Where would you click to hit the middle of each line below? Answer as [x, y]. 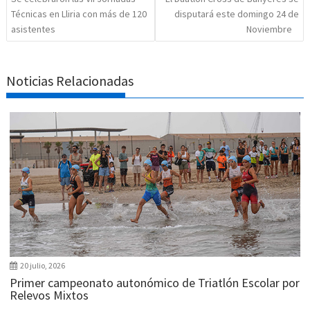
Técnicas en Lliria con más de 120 [79, 14]
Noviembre [269, 29]
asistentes [34, 29]
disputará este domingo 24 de [236, 14]
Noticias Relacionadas [70, 80]
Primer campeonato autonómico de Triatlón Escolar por [155, 283]
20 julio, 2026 [43, 266]
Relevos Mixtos [49, 295]
